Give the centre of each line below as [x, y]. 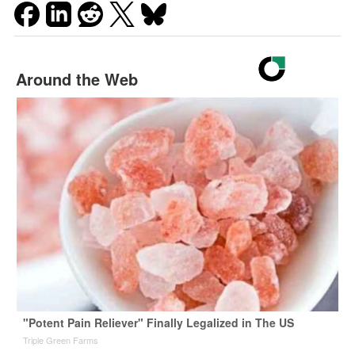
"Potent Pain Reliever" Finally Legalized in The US [158, 322]
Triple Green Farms [60, 340]
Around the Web [76, 78]
